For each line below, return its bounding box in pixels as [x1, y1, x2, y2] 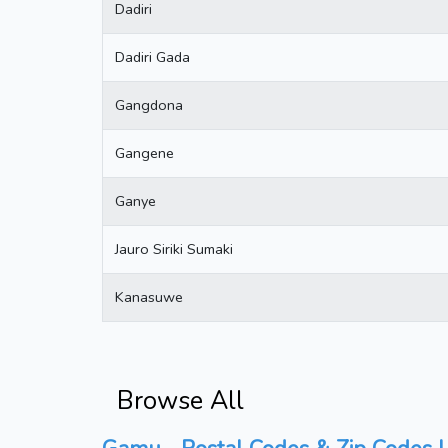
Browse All [117, 383, 244, 418]
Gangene [115, 142, 174, 163]
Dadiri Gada [115, 46, 190, 67]
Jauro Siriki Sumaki [115, 238, 233, 259]
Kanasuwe [115, 286, 183, 307]
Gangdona [115, 94, 183, 115]
